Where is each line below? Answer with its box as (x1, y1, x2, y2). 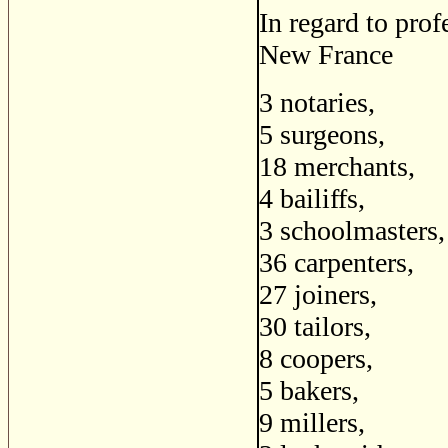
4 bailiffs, (259, 183, 365, 215)
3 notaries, (259, 87, 375, 119)
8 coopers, (259, 343, 373, 375)
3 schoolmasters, (259, 215, 445, 247)
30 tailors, (259, 311, 371, 343)
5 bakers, (259, 375, 359, 407)
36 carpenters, (259, 247, 414, 279)
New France (259, 39, 393, 71)
